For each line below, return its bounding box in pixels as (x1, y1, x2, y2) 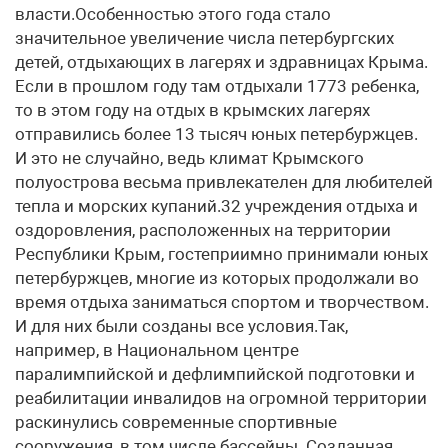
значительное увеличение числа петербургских (15, 28, 394, 48)
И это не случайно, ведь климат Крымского (15, 148, 364, 168)
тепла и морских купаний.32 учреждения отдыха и (15, 196, 418, 216)
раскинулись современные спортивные (15, 412, 337, 432)
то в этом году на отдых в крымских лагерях (15, 100, 370, 120)
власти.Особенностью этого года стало (15, 4, 331, 24)
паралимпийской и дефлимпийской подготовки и (15, 364, 415, 384)
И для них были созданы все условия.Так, (15, 316, 348, 336)
